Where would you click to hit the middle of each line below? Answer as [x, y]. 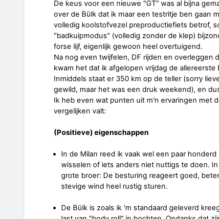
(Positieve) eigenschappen [101, 132]
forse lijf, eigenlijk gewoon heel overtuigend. [128, 46]
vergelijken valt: [80, 111]
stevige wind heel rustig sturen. [116, 186]
